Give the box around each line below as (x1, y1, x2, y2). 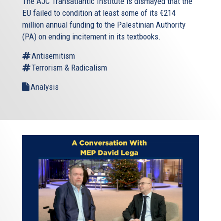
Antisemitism (32, 50, 75, 61)
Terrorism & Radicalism (32, 62, 107, 73)
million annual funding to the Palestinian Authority (22, 19, 185, 30)
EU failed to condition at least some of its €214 (22, 7, 176, 18)
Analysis (31, 81, 59, 92)
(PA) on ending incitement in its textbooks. (22, 31, 161, 41)
